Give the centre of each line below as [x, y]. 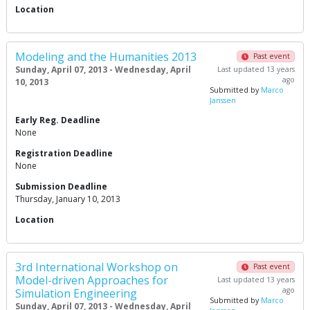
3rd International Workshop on [97, 267]
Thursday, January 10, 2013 [68, 199]
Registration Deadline [64, 154]
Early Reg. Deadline [58, 120]
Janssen [223, 101]
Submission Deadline [61, 187]
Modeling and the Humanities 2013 [106, 57]
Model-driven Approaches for [92, 281]
